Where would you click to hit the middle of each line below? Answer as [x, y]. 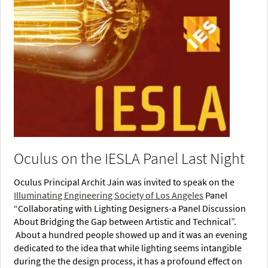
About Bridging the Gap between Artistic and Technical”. [125, 222]
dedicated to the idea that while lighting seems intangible [128, 248]
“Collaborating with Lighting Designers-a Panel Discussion [130, 208]
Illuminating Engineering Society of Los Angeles [109, 195]
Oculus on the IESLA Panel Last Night [130, 159]
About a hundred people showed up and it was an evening [131, 235]
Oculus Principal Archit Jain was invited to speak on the [124, 182]
